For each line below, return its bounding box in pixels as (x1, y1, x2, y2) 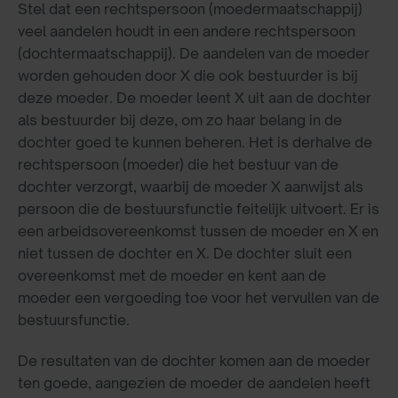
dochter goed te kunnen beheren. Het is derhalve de (18, 133, 372, 152)
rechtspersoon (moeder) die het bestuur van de (18, 155, 338, 174)
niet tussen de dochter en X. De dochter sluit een (18, 244, 352, 263)
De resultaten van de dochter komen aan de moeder (18, 351, 370, 370)
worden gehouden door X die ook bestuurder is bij (18, 67, 358, 85)
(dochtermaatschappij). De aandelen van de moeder (18, 44, 370, 63)
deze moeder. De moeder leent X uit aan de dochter (18, 89, 371, 107)
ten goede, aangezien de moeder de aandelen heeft (18, 373, 370, 392)
